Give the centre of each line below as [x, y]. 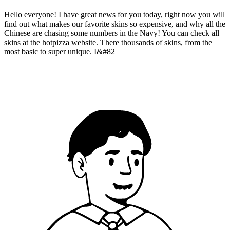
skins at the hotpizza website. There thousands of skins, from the [108, 42]
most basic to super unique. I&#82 [60, 51]
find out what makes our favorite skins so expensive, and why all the [115, 24]
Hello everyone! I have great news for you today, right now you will [114, 14]
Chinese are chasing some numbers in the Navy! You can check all [112, 33]
